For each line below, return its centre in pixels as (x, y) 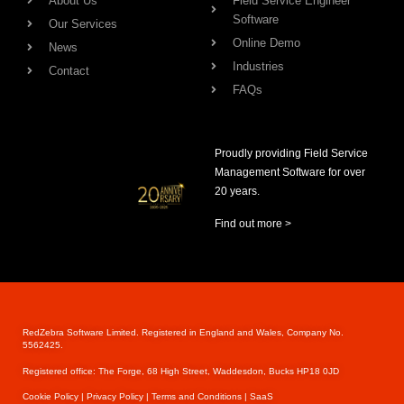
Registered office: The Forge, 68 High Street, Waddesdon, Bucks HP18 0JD (181, 371)
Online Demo (266, 43)
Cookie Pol (45, 396)
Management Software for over (290, 173)
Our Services (83, 24)
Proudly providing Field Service (291, 154)
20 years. (237, 192)
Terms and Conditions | (201, 396)
